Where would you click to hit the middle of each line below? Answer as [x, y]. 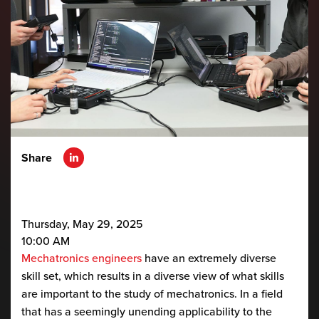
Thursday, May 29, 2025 [82, 224]
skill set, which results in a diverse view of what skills [153, 276]
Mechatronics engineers [82, 258]
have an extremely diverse [209, 258]
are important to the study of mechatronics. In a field [152, 293]
